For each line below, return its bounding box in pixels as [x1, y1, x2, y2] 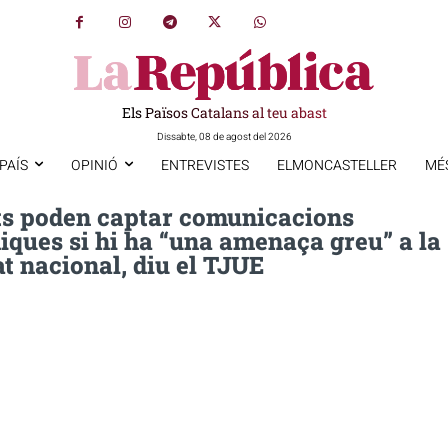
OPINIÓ [70, 154, 118, 176]
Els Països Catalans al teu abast [121, 102, 327, 122]
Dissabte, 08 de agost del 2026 [156, 129, 292, 144]
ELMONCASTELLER [276, 154, 397, 176]
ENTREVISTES [160, 154, 249, 176]
